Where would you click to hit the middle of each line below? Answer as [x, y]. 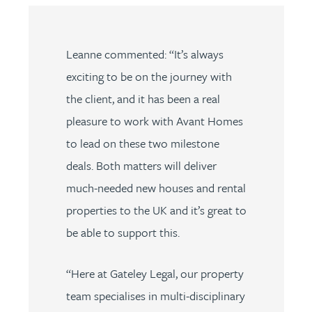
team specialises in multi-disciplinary [155, 295]
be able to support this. [123, 232]
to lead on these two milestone [142, 143]
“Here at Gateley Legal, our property [155, 273]
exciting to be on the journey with [149, 76]
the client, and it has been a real [143, 98]
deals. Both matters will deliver [141, 165]
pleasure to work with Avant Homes [154, 120]
